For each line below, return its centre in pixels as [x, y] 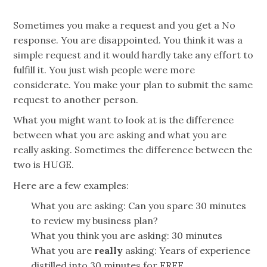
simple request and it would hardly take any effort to [133, 55]
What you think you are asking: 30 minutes [127, 236]
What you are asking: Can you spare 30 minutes [139, 206]
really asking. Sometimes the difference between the [133, 150]
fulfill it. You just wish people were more [104, 69]
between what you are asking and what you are [120, 135]
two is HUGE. [44, 165]
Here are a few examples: [71, 185]
